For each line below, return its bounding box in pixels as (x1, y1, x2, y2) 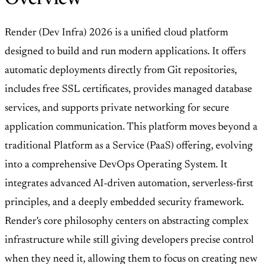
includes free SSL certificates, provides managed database (5, 84, 252, 95)
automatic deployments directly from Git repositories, (5, 65, 237, 77)
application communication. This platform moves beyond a (5, 122, 258, 133)
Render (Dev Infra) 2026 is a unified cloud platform (5, 28, 228, 39)
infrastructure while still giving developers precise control (5, 235, 254, 246)
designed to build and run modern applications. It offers (5, 47, 246, 58)
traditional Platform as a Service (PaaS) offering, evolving (5, 141, 253, 152)
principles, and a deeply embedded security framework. (5, 197, 244, 209)
